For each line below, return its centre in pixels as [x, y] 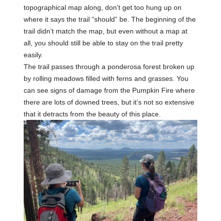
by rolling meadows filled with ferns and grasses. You [106, 79]
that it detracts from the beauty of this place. [92, 114]
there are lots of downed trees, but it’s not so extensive [109, 102]
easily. [33, 55]
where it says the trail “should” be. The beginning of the [110, 19]
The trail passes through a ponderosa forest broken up [109, 67]
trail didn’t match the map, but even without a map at [106, 31]
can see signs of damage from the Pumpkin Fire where [109, 91]
